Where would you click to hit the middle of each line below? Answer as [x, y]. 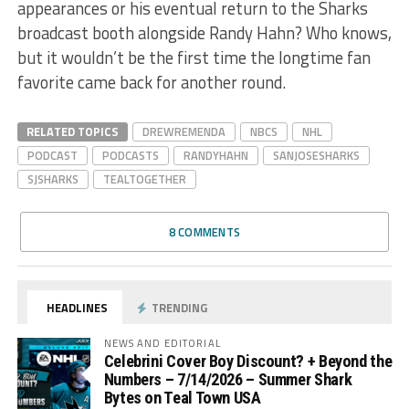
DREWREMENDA [184, 132]
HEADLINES [76, 308]
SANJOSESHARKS [316, 156]
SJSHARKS [52, 179]
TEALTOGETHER [144, 179]
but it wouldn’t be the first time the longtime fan [194, 58]
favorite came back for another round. [151, 83]
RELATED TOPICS [72, 132]
